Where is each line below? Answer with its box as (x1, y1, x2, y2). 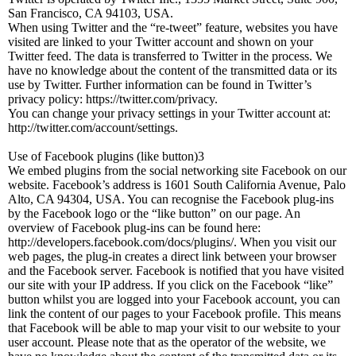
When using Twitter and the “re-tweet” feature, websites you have (8, 21, 338, 34)
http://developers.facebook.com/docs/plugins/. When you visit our (8, 235, 336, 249)
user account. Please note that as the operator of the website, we (8, 335, 326, 349)
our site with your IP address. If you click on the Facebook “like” (8, 278, 333, 292)
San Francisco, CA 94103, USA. (8, 6, 173, 20)
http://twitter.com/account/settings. (8, 121, 178, 134)
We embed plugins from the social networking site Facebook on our (8, 164, 346, 177)
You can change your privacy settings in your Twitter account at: (8, 106, 331, 120)
